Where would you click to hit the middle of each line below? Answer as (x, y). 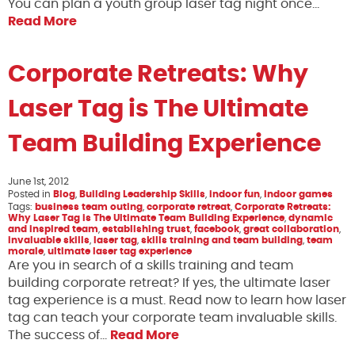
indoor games (298, 194)
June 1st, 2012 (38, 181)
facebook (217, 229)
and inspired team (53, 229)
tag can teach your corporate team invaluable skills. (172, 318)
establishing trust (146, 229)
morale (26, 251)
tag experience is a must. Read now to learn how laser (177, 300)
